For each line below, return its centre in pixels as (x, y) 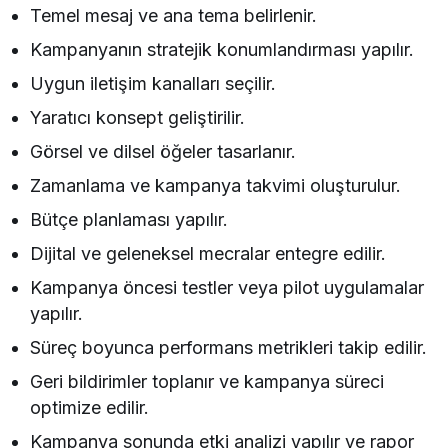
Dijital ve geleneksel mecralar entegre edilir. (208, 253)
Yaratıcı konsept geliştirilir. (138, 117)
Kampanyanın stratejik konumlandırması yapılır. (222, 49)
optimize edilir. (90, 407)
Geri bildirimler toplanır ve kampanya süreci (207, 381)
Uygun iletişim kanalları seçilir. (153, 83)
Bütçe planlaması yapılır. (129, 219)
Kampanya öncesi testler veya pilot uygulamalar (227, 287)
